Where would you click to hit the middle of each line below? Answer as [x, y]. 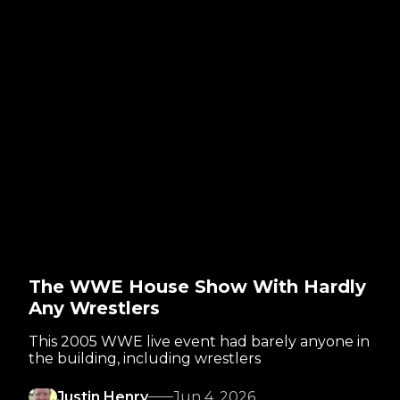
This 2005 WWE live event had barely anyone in [199, 342]
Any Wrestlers [94, 308]
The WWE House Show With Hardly [197, 287]
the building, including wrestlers [145, 359]
